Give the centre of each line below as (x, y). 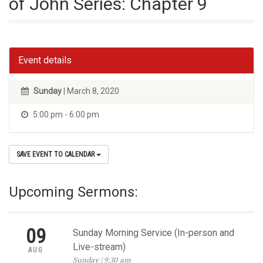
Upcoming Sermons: (73, 192)
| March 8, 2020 (90, 91)
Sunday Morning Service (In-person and (153, 233)
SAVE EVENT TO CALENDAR (56, 154)
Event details (45, 60)
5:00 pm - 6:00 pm (65, 114)
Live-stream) (99, 247)
